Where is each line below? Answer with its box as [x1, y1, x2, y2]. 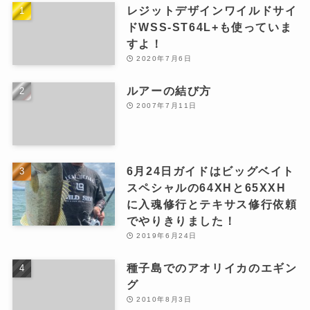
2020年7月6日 [136, 54, 192, 62]
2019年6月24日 [136, 231, 198, 239]
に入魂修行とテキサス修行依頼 [126, 197, 298, 210]
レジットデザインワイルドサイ [126, 3, 298, 17]
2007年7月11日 [136, 101, 198, 109]
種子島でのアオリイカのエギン [126, 261, 298, 274]
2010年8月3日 [136, 295, 192, 303]
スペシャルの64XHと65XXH [126, 181, 286, 194]
